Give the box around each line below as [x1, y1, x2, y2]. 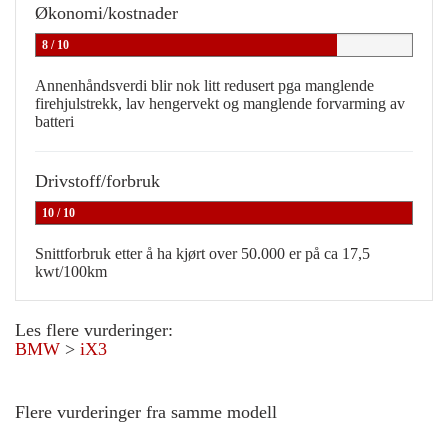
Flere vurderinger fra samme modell [15, 402, 277, 423]
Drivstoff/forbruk [35, 171, 160, 192]
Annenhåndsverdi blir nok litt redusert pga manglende [35, 77, 374, 95]
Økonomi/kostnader [35, 3, 178, 24]
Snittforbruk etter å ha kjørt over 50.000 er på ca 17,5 [35, 245, 370, 263]
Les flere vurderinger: [15, 320, 173, 341]
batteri [35, 113, 74, 131]
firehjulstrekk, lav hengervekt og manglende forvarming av [35, 95, 405, 113]
